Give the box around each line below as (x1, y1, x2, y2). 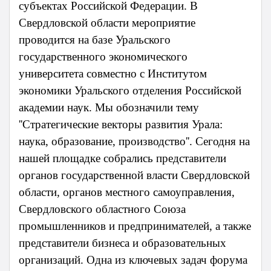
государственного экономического (19, 50, 188, 64)
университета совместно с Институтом (19, 67, 207, 80)
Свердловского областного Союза (19, 203, 186, 216)
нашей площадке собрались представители (19, 152, 226, 165)
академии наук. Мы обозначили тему (19, 101, 199, 114)
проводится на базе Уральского (19, 33, 171, 47)
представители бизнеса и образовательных (19, 237, 226, 250)
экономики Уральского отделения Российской (19, 84, 241, 97)
